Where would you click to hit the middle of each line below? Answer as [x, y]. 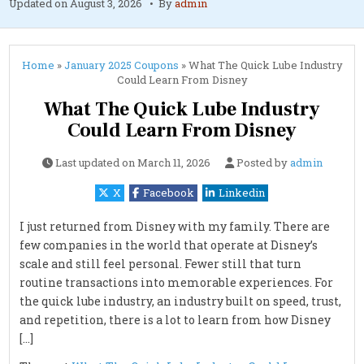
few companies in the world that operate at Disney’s [169, 245]
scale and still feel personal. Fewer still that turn [161, 264]
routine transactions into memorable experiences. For [177, 283]
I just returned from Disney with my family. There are [175, 227]
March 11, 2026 [173, 163]
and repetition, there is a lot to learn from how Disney [175, 320]
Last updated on [96, 163]
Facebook [168, 193]
